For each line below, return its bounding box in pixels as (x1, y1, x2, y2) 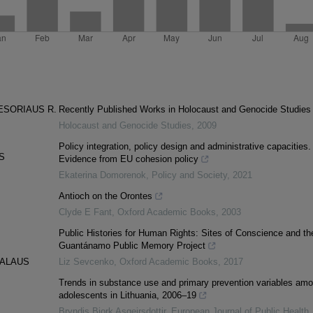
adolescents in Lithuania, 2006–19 (58, 290, 196, 301)
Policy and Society (151, 170, 227, 181)
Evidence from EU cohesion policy (58, 154, 198, 165)
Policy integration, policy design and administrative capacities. (58, 141, 311, 152)
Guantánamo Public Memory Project (58, 240, 205, 252)
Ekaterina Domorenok (58, 170, 146, 181)
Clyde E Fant (58, 207, 112, 218)
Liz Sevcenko (58, 256, 114, 268)
